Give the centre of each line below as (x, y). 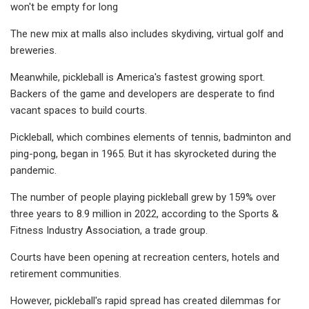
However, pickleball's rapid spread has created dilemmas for (146, 300)
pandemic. (33, 170)
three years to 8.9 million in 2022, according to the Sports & (144, 213)
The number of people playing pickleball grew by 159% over (143, 197)
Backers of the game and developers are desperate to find (142, 93)
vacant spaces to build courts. (79, 110)
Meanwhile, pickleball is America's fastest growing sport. (138, 77)
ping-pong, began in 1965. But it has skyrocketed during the (143, 153)
